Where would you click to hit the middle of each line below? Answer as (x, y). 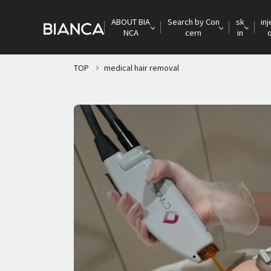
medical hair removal (142, 67)
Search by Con (193, 21)
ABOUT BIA (131, 21)
